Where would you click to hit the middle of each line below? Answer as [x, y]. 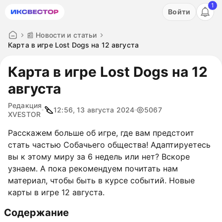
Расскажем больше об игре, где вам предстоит [101, 133]
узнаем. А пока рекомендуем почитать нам [93, 168]
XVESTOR [24, 114]
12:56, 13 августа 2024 [94, 110]
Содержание [36, 213]
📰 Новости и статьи [62, 35]
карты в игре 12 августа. [56, 192]
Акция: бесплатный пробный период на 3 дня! [104, 8]
